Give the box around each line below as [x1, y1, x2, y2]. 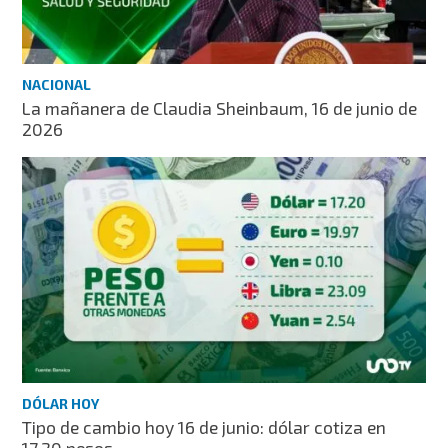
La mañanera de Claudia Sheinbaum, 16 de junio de [22, 97, 418, 120]
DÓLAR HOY [22, 395, 100, 413]
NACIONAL [22, 76, 92, 94]
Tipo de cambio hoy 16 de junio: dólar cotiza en [22, 416, 387, 439]
